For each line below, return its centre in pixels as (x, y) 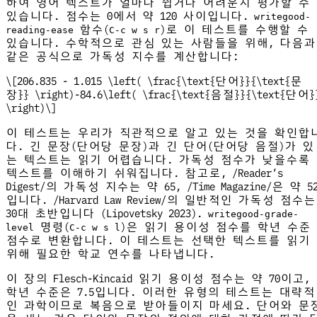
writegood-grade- (253, 214)
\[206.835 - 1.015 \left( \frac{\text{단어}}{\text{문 (154, 81)
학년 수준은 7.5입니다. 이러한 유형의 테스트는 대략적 (160, 292)
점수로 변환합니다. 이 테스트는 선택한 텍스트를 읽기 (158, 241)
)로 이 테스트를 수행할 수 (234, 30)
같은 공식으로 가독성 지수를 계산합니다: (122, 57)
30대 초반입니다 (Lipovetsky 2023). (107, 214)
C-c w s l (95, 228)
